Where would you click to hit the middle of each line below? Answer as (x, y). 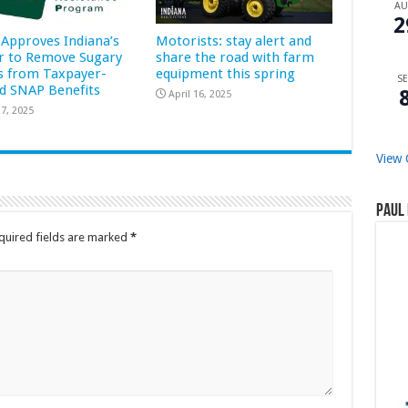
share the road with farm (235, 57)
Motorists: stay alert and (234, 41)
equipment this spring (226, 73)
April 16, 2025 (200, 94)
